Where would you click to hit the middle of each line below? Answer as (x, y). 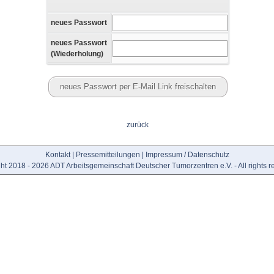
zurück (138, 125)
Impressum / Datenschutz (187, 155)
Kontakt (57, 155)
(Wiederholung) (77, 54)
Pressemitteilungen (108, 155)
